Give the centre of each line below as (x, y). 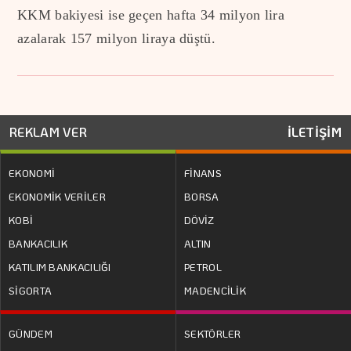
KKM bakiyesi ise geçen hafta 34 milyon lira (151, 14)
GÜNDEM (31, 333)
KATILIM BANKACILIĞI (60, 266)
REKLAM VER (48, 132)
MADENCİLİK (215, 290)
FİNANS (203, 172)
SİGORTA (31, 290)
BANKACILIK (38, 243)
